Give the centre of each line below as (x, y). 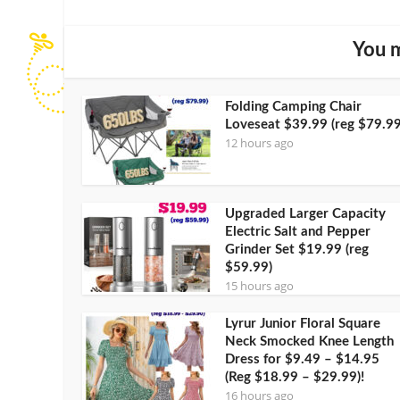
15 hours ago (259, 285)
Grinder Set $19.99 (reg (297, 249)
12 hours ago (259, 142)
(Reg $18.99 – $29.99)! (295, 377)
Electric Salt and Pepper (298, 231)
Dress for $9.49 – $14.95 (302, 359)
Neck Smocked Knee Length (309, 341)
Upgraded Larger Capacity (305, 213)
